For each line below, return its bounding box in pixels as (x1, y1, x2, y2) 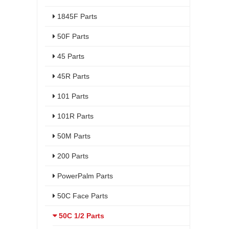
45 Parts (55, 52, 84, 60)
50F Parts (55, 32, 89, 40)
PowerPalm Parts (55, 172, 113, 180)
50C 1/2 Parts (57, 212, 104, 220)
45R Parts (55, 72, 89, 80)
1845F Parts (55, 12, 97, 20)
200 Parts (55, 152, 88, 160)
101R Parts (55, 112, 94, 120)
